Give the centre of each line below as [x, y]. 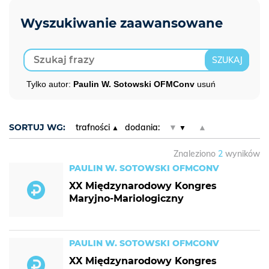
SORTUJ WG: [37, 127]
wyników [241, 154]
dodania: [142, 127]
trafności [93, 127]
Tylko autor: [50, 84]
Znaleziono [196, 154]
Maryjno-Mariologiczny [126, 198]
